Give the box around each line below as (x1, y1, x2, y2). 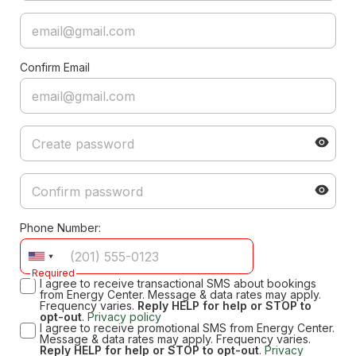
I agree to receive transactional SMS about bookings (40, 277, 316, 290)
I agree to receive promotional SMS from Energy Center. (40, 321, 335, 335)
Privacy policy (87, 310, 161, 323)
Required (32, 267, 75, 279)
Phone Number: (20, 221, 101, 234)
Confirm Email (20, 60, 90, 74)
